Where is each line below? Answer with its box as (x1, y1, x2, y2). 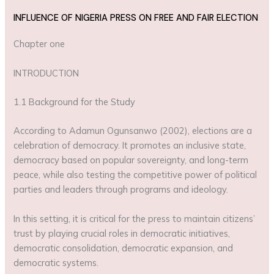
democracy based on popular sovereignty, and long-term (13, 154, 249, 166)
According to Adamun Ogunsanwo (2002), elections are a (13, 125, 253, 137)
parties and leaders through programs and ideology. (13, 183, 229, 196)
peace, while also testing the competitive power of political (13, 169, 257, 181)
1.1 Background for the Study (13, 95, 136, 108)
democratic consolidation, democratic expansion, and (13, 242, 234, 254)
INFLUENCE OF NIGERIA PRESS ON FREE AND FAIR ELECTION (13, 12, 259, 24)
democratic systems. (13, 256, 99, 268)
